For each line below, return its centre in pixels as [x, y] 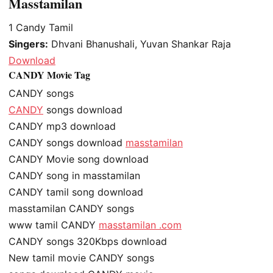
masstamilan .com [140, 225]
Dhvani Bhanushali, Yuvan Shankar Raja [140, 44]
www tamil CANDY [54, 225]
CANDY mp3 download [62, 126]
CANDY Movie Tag [49, 75]
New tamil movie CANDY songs [81, 258]
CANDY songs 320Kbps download [88, 242]
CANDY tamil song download [76, 192]
